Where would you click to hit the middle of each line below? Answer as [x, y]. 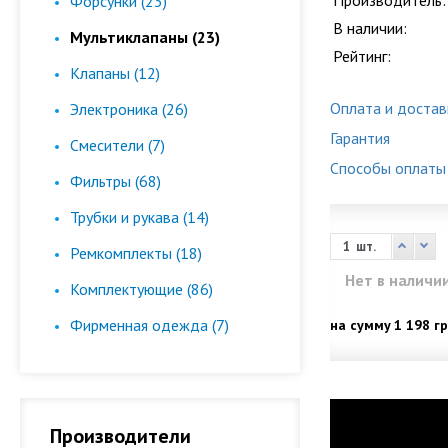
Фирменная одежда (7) [149, 325]
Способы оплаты [388, 168]
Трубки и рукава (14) [139, 217]
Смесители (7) [117, 145]
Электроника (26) [129, 109]
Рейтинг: [362, 56]
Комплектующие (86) [141, 289]
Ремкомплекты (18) [136, 253]
